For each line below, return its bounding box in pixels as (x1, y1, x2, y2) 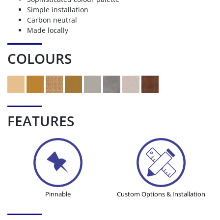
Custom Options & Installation (117, 190, 205, 199)
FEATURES (7, 111, 74, 131)
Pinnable (45, 190, 71, 199)
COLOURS (7, 49, 72, 68)
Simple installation (27, 5, 88, 15)
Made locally (27, 26, 68, 35)
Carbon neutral (27, 15, 77, 25)
